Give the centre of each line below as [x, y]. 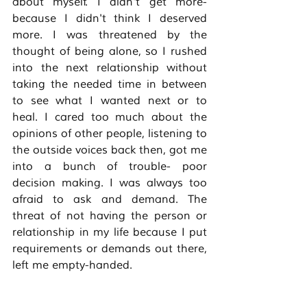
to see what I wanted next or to [110, 101]
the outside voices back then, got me [110, 150]
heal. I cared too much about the [110, 118]
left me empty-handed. [74, 266]
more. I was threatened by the [110, 35]
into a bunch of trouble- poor [110, 167]
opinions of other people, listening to [110, 134]
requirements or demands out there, [110, 249]
